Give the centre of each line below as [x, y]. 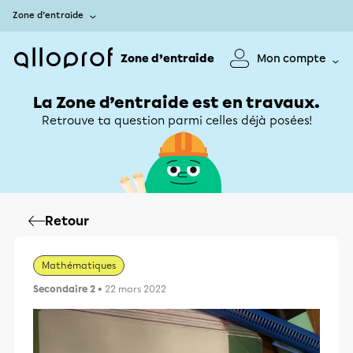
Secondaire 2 [64, 289]
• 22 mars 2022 [131, 289]
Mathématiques [79, 266]
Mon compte [292, 58]
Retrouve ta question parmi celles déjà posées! [176, 121]
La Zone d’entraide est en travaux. [176, 102]
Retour [67, 221]
